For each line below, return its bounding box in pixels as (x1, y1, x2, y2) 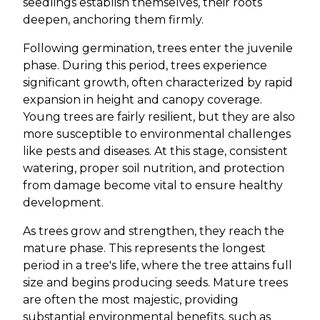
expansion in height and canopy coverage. (23, 93, 262, 107)
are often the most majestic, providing (23, 293, 239, 307)
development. (23, 196, 104, 210)
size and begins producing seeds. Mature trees (23, 276, 288, 290)
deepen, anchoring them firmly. (23, 13, 204, 27)
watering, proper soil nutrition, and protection (23, 161, 284, 176)
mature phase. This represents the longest (23, 241, 266, 256)
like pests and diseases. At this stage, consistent (23, 144, 288, 159)
